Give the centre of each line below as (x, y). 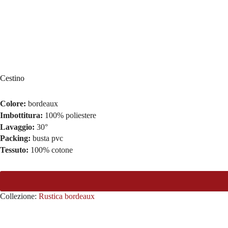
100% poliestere (70, 115)
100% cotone (52, 150)
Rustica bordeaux (67, 196)
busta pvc (48, 138)
